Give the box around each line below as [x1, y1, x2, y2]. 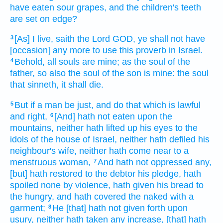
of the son [102, 68, 141, 79]
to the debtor [85, 168, 135, 179]
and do [96, 100, 123, 110]
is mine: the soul [144, 68, 209, 79]
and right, [10, 111, 47, 121]
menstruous [10, 157, 57, 167]
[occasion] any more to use [10, 45, 117, 56]
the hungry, [10, 191, 54, 202]
